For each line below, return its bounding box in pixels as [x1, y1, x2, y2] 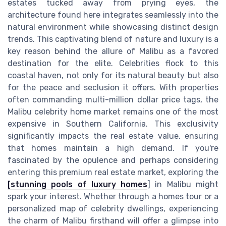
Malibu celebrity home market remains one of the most [8, 106, 218, 117]
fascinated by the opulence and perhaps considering [8, 155, 218, 165]
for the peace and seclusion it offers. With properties [8, 82, 218, 92]
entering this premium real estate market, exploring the [8, 167, 218, 177]
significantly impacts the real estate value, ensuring [8, 131, 218, 141]
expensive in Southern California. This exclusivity [8, 119, 218, 129]
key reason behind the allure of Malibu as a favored [8, 46, 218, 56]
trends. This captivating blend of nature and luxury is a [8, 34, 218, 44]
